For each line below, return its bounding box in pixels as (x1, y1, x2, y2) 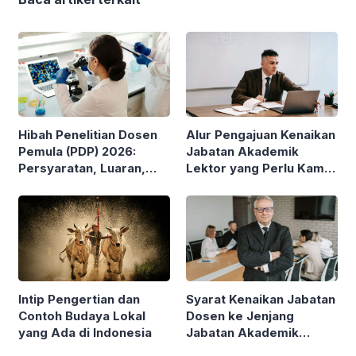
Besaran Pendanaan (18, 177, 138, 193)
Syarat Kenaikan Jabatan (186, 291, 335, 307)
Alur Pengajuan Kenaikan (186, 127, 335, 143)
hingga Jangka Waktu (18, 194, 147, 210)
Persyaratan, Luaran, (18, 161, 145, 176)
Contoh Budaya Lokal (18, 308, 145, 323)
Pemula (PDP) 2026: (18, 144, 136, 160)
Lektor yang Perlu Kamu (186, 161, 331, 176)
